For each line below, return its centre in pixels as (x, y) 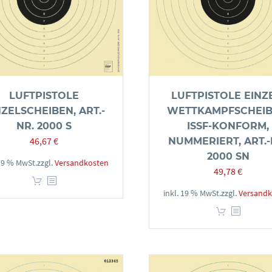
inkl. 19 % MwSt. (192, 193)
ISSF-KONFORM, (228, 126)
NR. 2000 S (44, 126)
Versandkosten (82, 163)
